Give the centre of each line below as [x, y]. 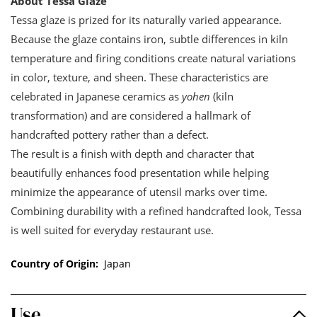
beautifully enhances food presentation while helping [140, 172]
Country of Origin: [54, 263]
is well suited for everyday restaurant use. [112, 230]
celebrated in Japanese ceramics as [96, 96]
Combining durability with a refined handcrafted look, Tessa [156, 211]
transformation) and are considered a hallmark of [131, 115]
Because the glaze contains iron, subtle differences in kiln [149, 39]
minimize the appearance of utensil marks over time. [139, 191]
